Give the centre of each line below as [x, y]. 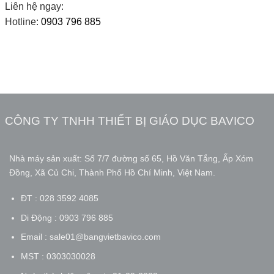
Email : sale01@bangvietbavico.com [91, 237]
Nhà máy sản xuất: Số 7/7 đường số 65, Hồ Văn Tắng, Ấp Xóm [131, 159]
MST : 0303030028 [58, 256]
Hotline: [23, 21]
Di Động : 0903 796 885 [67, 217]
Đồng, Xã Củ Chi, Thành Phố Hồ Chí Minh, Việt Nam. [112, 173]
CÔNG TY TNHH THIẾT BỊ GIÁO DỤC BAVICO [129, 120]
